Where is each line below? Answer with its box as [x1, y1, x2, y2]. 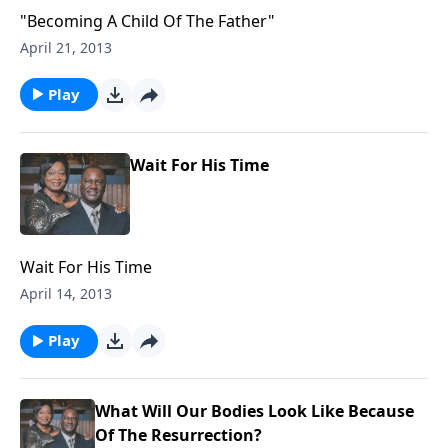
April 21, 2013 [20, 37, 112, 57]
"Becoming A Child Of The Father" [20, 9, 275, 32]
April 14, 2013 [20, 284, 112, 304]
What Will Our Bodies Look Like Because [94, 400, 414, 423]
